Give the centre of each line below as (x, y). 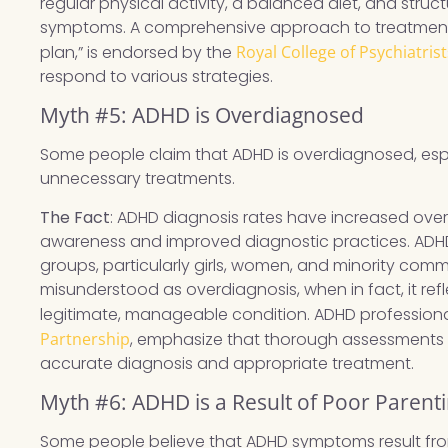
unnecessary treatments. (138, 179)
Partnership (85, 338)
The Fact (75, 217)
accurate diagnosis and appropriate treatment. (227, 363)
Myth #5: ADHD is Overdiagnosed (202, 115)
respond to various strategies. (157, 76)
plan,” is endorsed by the (138, 52)
